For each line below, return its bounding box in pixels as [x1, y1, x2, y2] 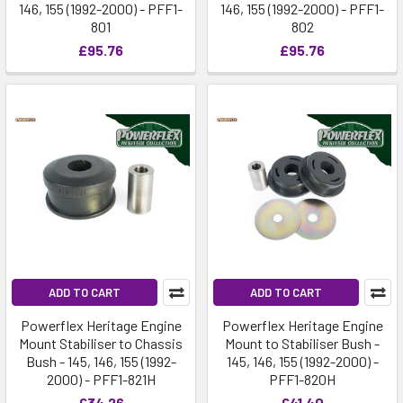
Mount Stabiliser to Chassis [19, 335, 183, 352]
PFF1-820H [269, 371, 336, 388]
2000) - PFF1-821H [46, 371, 156, 388]
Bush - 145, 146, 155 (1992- [25, 353, 176, 370]
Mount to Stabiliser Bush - [225, 335, 380, 352]
